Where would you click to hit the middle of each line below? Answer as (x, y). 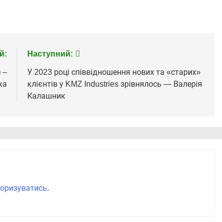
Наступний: (50, 54)
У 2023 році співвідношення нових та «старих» (114, 72)
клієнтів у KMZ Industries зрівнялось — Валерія (114, 84)
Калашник (46, 96)
